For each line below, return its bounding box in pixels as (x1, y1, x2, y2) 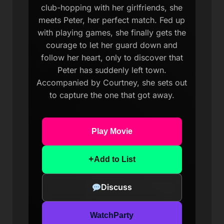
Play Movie (91, 126, 132, 135)
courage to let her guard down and (46, 39, 178, 50)
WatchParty (90, 210, 134, 219)
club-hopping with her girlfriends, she (41, 2, 183, 12)
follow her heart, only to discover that (40, 52, 183, 62)
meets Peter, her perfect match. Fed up (38, 14, 185, 25)
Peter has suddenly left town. (57, 64, 166, 75)
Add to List (93, 154, 135, 163)
